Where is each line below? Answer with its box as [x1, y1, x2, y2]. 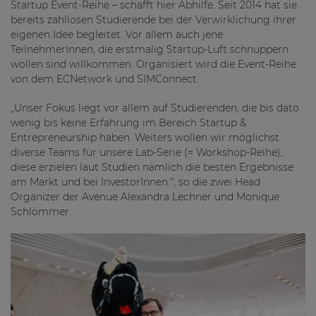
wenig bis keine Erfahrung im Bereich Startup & [11, 116, 246, 129]
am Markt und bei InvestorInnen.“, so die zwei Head [11, 176, 260, 188]
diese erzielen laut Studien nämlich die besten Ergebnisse [11, 161, 293, 174]
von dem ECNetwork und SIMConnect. [11, 73, 199, 85]
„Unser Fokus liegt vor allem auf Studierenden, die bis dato [11, 102, 299, 114]
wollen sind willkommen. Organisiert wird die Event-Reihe [11, 58, 296, 71]
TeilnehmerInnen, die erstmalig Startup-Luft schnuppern [11, 43, 288, 56]
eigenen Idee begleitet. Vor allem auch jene [11, 28, 223, 41]
